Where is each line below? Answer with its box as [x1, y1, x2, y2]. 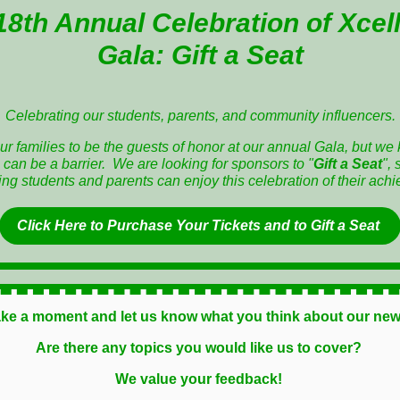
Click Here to [17, 218, 107, 233]
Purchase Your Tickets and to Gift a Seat [107, 218, 383, 233]
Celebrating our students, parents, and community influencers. [4, 108, 396, 123]
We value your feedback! [114, 371, 286, 387]
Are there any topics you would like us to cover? [35, 340, 365, 355]
